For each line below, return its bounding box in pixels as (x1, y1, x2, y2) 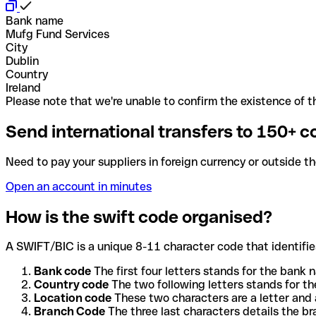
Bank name (6, 13, 63, 28)
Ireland (6, 80, 41, 95)
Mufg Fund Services (6, 27, 109, 41)
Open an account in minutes (6, 179, 152, 193)
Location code (34, 291, 111, 305)
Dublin (6, 54, 39, 68)
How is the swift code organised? (6, 207, 272, 226)
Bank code (34, 265, 91, 279)
